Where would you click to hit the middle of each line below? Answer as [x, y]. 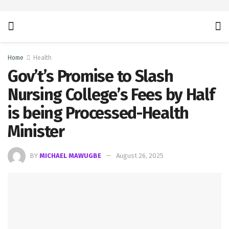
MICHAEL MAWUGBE [70, 155]
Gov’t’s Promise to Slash [90, 76]
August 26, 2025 [140, 155]
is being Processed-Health [98, 113]
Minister [36, 131]
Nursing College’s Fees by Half [111, 95]
